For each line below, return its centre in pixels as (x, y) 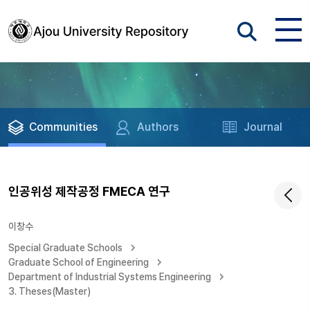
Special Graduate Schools (65, 248)
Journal (263, 127)
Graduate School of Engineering (79, 262)
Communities (63, 127)
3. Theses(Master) (49, 291)
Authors (158, 127)
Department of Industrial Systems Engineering (110, 277)
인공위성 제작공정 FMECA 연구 (89, 191)
